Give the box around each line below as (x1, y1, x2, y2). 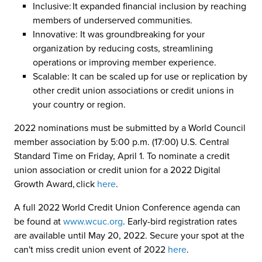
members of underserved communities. (33, 15, 195, 26)
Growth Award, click (14, 178, 97, 190)
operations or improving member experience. (33, 57, 219, 68)
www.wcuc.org (63, 216, 123, 227)
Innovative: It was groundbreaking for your (33, 29, 205, 40)
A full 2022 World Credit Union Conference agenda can (14, 202, 240, 213)
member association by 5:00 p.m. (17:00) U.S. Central (14, 136, 229, 148)
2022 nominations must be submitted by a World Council (14, 122, 246, 134)
